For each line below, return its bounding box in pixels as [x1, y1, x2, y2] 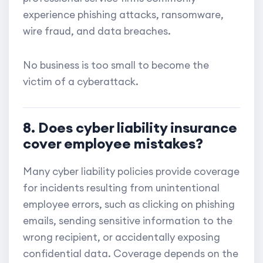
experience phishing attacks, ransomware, [23, 8, 224, 22]
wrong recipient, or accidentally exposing [23, 231, 220, 244]
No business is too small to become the [23, 59, 209, 72]
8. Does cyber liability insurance [23, 119, 237, 137]
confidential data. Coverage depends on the [23, 247, 238, 261]
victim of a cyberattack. [23, 75, 139, 89]
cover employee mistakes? [23, 134, 203, 153]
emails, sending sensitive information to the [23, 214, 232, 228]
